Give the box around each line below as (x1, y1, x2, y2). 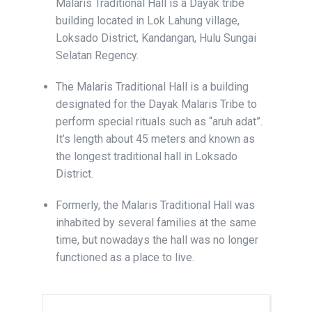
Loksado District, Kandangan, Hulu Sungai (56, 31, 256, 45)
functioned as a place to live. (56, 251, 194, 264)
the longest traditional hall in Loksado (56, 150, 237, 163)
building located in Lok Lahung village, (56, 14, 240, 27)
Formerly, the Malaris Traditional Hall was (56, 198, 255, 212)
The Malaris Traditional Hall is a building (56, 80, 249, 93)
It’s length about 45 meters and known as (56, 132, 255, 146)
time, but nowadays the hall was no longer (56, 233, 258, 247)
